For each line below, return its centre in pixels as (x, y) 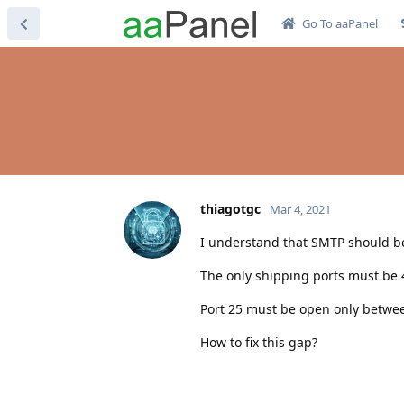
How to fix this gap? (259, 342)
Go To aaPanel (340, 23)
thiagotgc (230, 208)
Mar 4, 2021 (300, 209)
